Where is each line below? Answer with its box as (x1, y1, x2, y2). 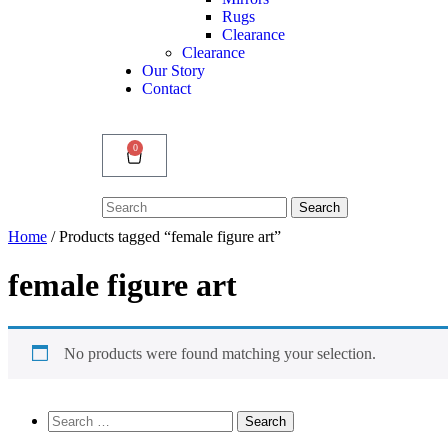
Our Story (142, 61, 205, 79)
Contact (142, 79, 191, 97)
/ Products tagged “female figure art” (47, 227, 281, 245)
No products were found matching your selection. (64, 344, 376, 362)
